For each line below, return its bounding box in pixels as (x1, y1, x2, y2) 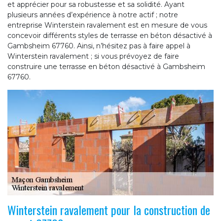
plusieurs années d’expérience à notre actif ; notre (7, 10, 178, 19)
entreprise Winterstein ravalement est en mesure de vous (7, 20, 207, 30)
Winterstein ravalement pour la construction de (7, 200, 210, 219)
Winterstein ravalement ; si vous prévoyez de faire (7, 51, 179, 61)
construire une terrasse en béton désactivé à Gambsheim (7, 62, 205, 71)
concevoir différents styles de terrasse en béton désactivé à (7, 31, 212, 40)
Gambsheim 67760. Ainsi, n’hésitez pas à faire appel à (7, 41, 190, 50)
